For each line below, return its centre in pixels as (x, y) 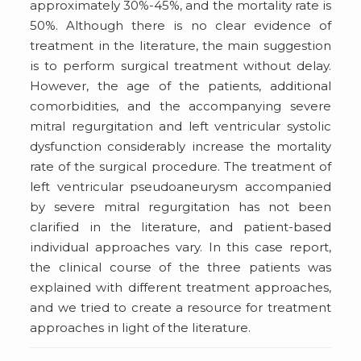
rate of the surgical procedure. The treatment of (180, 166)
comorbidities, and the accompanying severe (180, 106)
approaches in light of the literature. (141, 327)
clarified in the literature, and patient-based (180, 226)
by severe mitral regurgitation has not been (180, 206)
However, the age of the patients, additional (180, 85)
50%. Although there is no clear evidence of (180, 25)
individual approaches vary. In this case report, (180, 247)
